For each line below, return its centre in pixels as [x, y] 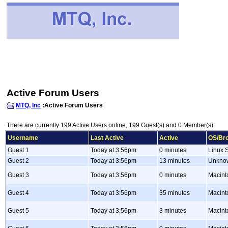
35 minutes [175, 193]
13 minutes [175, 161]
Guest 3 [18, 175]
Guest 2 [18, 161]
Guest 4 [18, 193]
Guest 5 [18, 211]
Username [23, 138]
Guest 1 [18, 150]
